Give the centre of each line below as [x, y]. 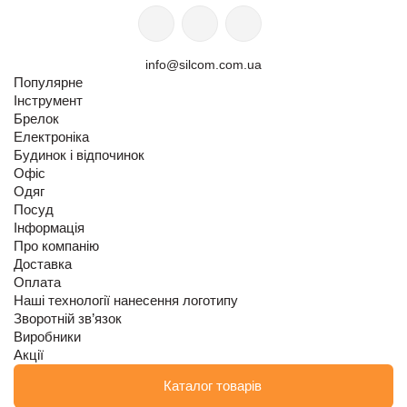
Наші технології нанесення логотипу [126, 301]
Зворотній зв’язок [68, 319]
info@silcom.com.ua [203, 65]
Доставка [43, 264]
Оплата [37, 283]
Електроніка [51, 137]
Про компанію [56, 246]
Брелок [36, 119]
